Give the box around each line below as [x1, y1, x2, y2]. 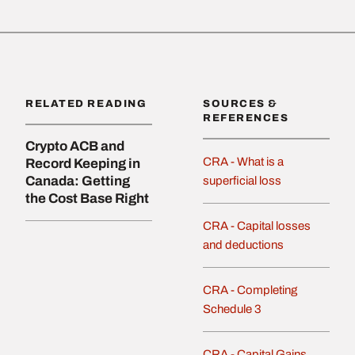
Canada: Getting [25, 173, 130, 189]
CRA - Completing [203, 283, 297, 296]
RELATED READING [25, 97, 147, 109]
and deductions [203, 238, 284, 251]
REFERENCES [203, 112, 289, 124]
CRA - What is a [203, 155, 284, 168]
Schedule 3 [203, 302, 261, 315]
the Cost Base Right [25, 190, 149, 206]
